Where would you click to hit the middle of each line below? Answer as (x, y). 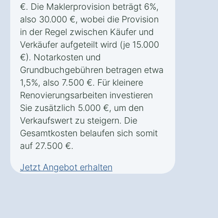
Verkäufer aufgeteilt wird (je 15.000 (90, 44)
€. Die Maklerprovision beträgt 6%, (89, 6)
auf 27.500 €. (47, 145)
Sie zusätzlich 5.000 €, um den (82, 108)
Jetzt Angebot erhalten (66, 167)
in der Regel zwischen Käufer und (87, 32)
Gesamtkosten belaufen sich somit (89, 133)
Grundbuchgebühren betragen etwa (92, 70)
